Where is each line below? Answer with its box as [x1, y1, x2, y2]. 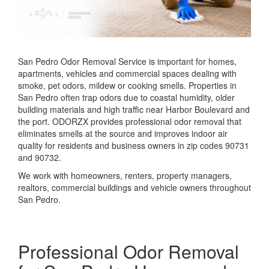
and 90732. [18, 151, 61, 163]
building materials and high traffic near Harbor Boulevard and [18, 103, 250, 115]
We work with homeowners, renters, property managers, [18, 169, 232, 181]
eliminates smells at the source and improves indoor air [18, 127, 228, 139]
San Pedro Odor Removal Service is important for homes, [18, 55, 237, 67]
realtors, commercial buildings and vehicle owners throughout [18, 181, 251, 193]
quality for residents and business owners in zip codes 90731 [18, 139, 249, 151]
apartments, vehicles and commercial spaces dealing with [18, 67, 237, 79]
